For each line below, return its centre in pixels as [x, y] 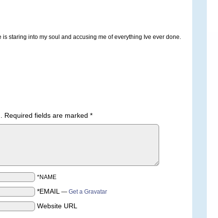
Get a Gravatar [88, 192]
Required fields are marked [47, 115]
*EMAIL [48, 191]
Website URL [57, 206]
